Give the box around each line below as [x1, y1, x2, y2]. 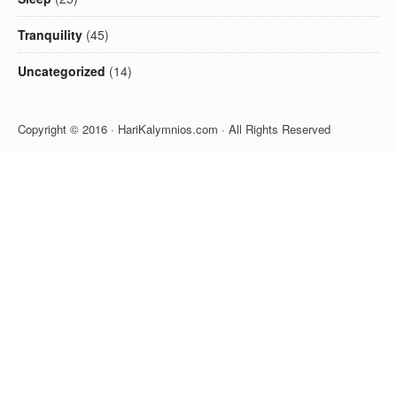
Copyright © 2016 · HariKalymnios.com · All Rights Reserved [18, 121, 331, 138]
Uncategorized [18, 62, 105, 81]
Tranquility [18, 26, 82, 44]
